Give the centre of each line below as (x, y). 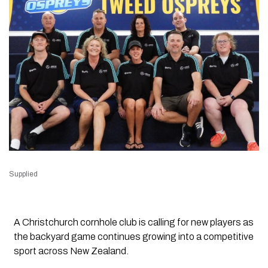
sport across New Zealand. (71, 251)
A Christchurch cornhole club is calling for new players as (133, 223)
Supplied (23, 174)
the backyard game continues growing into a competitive (133, 237)
